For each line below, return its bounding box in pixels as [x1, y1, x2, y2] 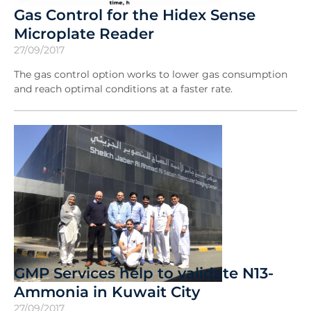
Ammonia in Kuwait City [14, 283, 200, 301]
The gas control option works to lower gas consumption [14, 68, 287, 81]
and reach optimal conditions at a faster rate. [14, 83, 235, 96]
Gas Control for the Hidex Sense [14, 6, 255, 24]
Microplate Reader [14, 24, 154, 43]
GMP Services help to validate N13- [14, 264, 274, 283]
